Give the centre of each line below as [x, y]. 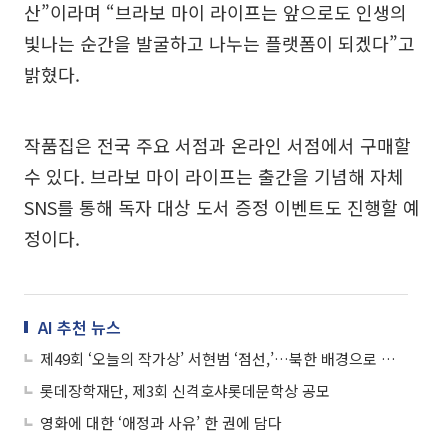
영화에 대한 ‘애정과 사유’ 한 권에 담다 [161, 422]
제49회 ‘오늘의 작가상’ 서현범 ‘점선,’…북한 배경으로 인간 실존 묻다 [388, 358]
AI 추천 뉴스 [79, 326]
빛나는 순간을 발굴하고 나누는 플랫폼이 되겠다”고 [219, 42]
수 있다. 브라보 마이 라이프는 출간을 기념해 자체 [214, 175]
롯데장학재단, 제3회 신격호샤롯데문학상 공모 [185, 390]
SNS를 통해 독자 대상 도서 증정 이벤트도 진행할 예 [222, 206]
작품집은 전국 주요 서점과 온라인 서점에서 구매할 [217, 144]
